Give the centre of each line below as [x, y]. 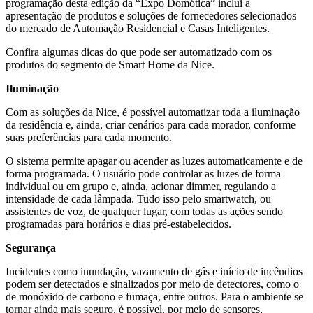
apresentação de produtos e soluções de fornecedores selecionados [151, 15]
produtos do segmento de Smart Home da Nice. [110, 64]
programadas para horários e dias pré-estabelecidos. [118, 224]
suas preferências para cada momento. [89, 137]
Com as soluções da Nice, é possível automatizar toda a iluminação [153, 112]
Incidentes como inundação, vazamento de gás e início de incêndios [154, 271]
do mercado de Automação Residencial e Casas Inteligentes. [138, 28]
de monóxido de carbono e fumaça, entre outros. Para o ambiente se [154, 296]
